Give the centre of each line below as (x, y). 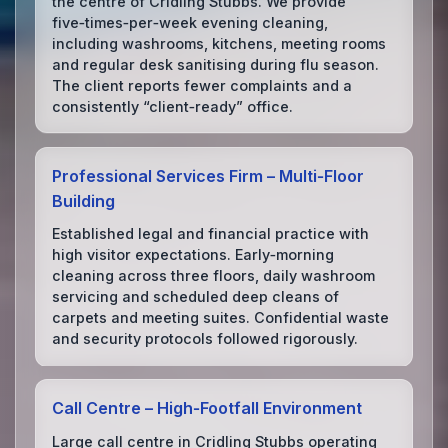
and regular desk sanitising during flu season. (216, 64)
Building (84, 200)
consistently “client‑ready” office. (173, 106)
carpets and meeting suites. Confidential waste (221, 318)
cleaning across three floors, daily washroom (214, 276)
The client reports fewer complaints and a (202, 85)
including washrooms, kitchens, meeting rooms (219, 43)
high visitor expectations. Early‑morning (193, 255)
